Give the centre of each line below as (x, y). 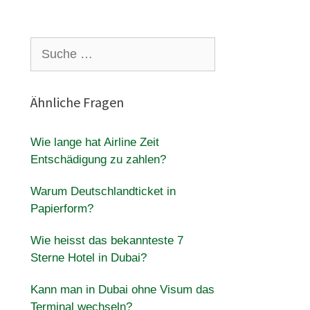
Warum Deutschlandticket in (103, 191)
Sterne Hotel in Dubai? (88, 258)
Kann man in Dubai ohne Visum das (122, 290)
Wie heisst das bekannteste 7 (107, 240)
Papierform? (62, 209)
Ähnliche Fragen (77, 102)
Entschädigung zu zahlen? (98, 159)
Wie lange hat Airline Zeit (94, 142)
